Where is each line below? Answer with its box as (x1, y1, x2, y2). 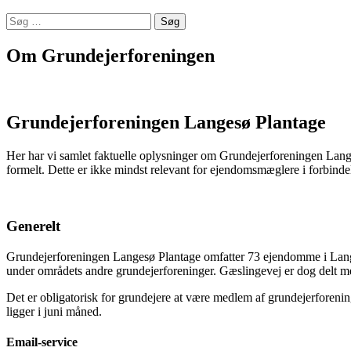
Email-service (6, 335, 78, 349)
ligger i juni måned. (6, 304, 102, 318)
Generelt (6, 218, 60, 235)
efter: (5, 26, 31, 40)
